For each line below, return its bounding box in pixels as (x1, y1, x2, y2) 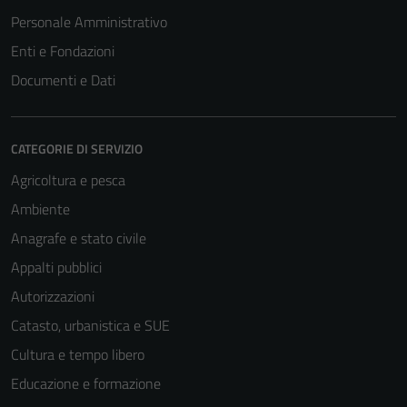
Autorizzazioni (11, 285, 94, 307)
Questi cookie (233, 247, 303, 267)
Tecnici (233, 223, 272, 245)
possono (233, 356, 277, 376)
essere (233, 378, 269, 398)
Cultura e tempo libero (11, 343, 144, 365)
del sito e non (233, 334, 302, 354)
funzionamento (233, 313, 312, 333)
